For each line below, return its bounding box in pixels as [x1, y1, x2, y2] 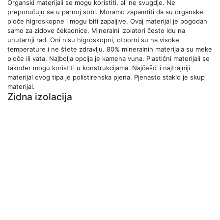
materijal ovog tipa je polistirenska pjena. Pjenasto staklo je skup [7, 73, 205, 82]
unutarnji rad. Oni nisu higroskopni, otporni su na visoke [7, 36, 179, 44]
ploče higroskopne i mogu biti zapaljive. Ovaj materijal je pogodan [7, 17, 207, 26]
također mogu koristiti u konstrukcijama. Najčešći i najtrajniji [7, 64, 190, 72]
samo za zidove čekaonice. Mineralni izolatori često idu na [7, 27, 185, 35]
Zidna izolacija [7, 91, 72, 103]
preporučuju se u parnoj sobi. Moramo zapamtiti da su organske [7, 8, 203, 16]
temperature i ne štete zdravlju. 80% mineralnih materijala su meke [7, 45, 212, 54]
